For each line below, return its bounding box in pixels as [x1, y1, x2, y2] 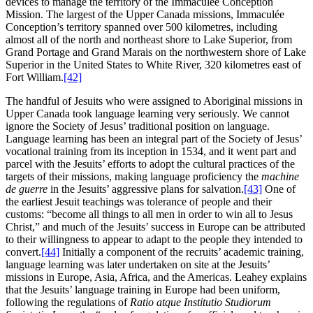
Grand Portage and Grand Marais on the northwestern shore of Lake [6, 46, 306, 59]
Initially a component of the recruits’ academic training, [59, 246, 304, 259]
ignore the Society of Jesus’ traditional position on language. [6, 120, 270, 133]
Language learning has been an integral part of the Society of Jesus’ [6, 133, 302, 145]
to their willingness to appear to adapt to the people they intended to [6, 233, 303, 246]
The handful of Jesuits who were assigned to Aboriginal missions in [6, 95, 303, 108]
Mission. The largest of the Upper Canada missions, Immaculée [6, 8, 284, 21]
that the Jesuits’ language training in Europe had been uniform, [6, 284, 280, 296]
